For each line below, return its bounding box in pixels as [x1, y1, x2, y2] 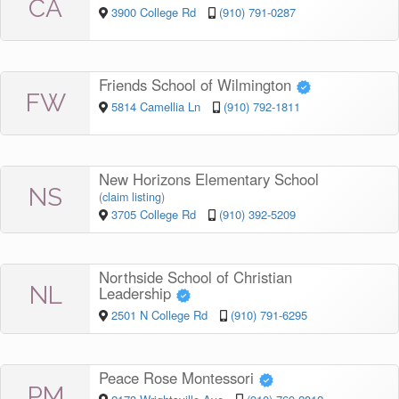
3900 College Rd [110, 3, 199, 20]
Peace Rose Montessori [99, 366, 258, 388]
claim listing [102, 189, 161, 206]
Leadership [99, 282, 175, 305]
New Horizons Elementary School [99, 168, 319, 191]
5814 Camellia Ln [110, 97, 204, 115]
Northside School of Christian [99, 266, 292, 289]
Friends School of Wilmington [99, 74, 296, 96]
